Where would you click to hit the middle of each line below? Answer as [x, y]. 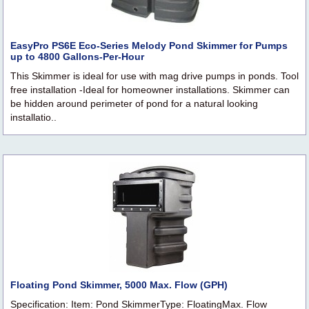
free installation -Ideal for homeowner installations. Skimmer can [150, 90]
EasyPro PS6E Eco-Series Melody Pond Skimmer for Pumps [149, 46]
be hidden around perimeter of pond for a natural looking [134, 104]
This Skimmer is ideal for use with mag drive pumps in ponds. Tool [154, 76]
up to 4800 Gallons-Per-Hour [77, 57]
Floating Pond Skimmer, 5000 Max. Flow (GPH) [119, 285]
